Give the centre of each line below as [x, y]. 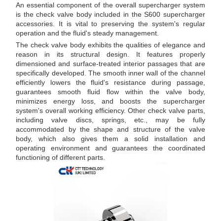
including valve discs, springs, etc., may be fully [110, 120]
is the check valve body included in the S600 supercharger [110, 15]
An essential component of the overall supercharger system [110, 5]
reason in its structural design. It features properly [110, 55]
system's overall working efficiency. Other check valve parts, [110, 111]
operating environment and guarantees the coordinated [110, 148]
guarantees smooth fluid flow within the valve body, [110, 92]
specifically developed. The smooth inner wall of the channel [110, 73]
